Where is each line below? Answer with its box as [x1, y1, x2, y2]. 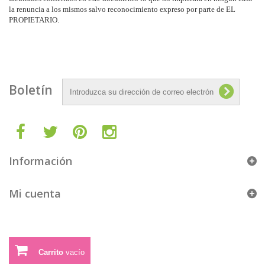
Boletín [9, 81, 53, 98]
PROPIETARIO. [9, 15, 59, 24]
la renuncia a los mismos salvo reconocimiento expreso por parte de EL [9, 4, 235, 14]
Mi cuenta [9, 186, 61, 201]
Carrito [38, 248, 63, 257]
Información [9, 153, 72, 168]
